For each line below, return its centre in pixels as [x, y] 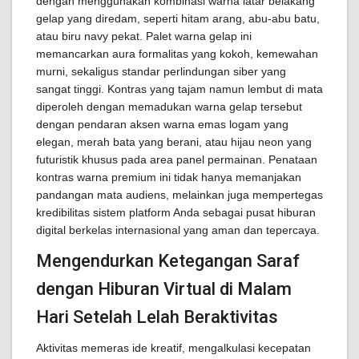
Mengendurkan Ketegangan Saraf [168, 261]
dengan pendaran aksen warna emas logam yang [162, 124]
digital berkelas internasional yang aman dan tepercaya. [178, 230]
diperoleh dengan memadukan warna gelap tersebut [169, 107]
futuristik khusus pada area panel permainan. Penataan [177, 159]
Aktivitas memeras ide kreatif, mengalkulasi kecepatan [173, 348]
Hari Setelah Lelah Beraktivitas [157, 317]
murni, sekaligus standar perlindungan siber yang [161, 71]
